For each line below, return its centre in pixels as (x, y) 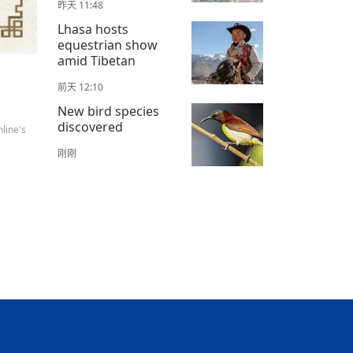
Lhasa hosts (93, 30)
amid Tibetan (97, 61)
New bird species (108, 111)
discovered (90, 127)
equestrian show (108, 45)
